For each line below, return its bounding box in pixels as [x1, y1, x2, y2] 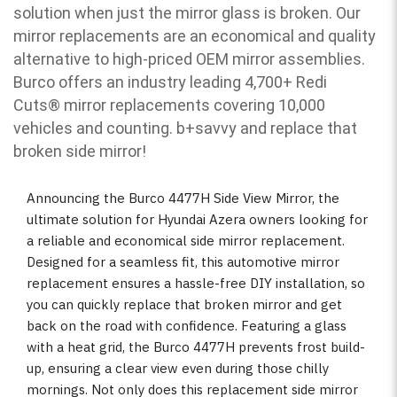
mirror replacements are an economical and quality [13, 27, 376, 46]
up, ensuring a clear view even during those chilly [27, 359, 329, 377]
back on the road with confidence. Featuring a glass [27, 316, 346, 334]
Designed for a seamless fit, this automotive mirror [27, 253, 339, 270]
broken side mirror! [13, 142, 146, 161]
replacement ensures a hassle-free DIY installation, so [27, 274, 365, 292]
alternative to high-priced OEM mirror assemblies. [13, 50, 365, 69]
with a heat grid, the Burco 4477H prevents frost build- [27, 338, 365, 355]
